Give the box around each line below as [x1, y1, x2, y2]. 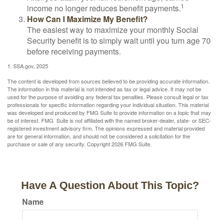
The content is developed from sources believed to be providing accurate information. [7, 77, 210, 85]
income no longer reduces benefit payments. [27, 2, 181, 14]
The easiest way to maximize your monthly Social [27, 24, 198, 35]
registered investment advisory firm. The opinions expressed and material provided [7, 124, 205, 132]
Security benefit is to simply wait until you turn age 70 [27, 35, 211, 46]
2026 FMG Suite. [111, 140, 152, 148]
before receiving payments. [27, 46, 121, 57]
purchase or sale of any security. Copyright [7, 140, 111, 148]
